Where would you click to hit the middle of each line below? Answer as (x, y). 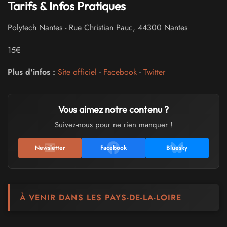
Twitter (154, 72)
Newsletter (50, 148)
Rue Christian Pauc (101, 27)
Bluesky (177, 148)
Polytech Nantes (35, 27)
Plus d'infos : (31, 72)
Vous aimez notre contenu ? (113, 109)
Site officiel (77, 72)
